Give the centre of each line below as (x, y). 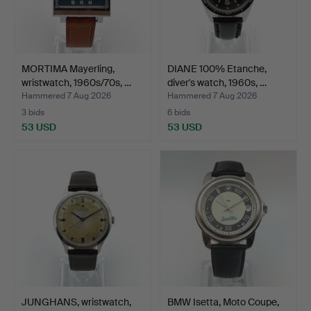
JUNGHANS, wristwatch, (76, 302)
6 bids (179, 112)
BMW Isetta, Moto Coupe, (223, 302)
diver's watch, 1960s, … (217, 82)
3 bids (33, 112)
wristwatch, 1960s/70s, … (76, 82)
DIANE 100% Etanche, (217, 68)
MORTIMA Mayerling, (68, 68)
